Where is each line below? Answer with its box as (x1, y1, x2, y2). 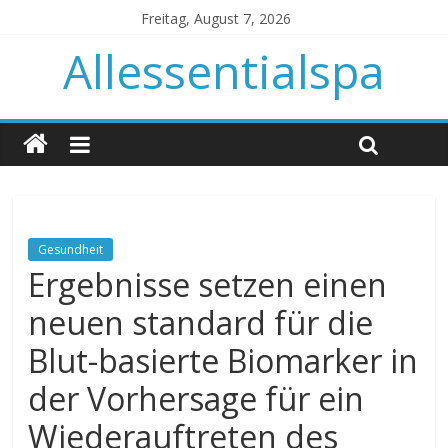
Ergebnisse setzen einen (28, 263, 388, 306)
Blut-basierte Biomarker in (28, 339, 419, 382)
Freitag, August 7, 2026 (141, 9, 292, 28)
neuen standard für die (28, 301, 374, 344)
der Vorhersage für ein (28, 377, 365, 420)
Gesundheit (38, 241, 104, 258)
